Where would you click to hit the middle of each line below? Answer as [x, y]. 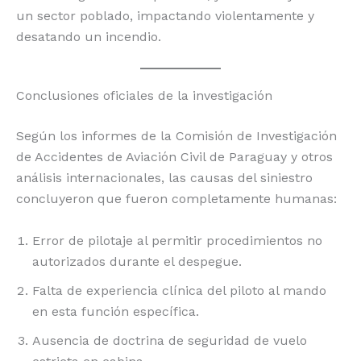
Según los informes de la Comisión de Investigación [176, 136]
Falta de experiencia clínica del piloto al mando [179, 291]
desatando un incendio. [89, 36]
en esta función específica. [116, 312]
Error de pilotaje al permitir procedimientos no [177, 241]
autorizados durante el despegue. [137, 262]
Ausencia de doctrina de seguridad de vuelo [170, 341]
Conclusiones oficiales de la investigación [144, 96]
